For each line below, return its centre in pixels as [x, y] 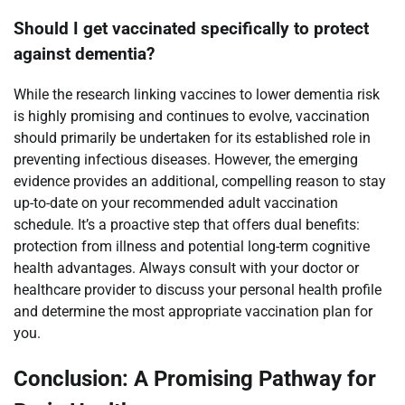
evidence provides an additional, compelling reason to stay [200, 182]
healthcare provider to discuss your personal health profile [198, 290]
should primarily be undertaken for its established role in [192, 138]
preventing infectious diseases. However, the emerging [186, 160]
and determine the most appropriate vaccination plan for [193, 312]
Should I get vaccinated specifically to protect [191, 29]
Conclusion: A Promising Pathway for [195, 379]
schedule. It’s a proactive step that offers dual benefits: [187, 225]
